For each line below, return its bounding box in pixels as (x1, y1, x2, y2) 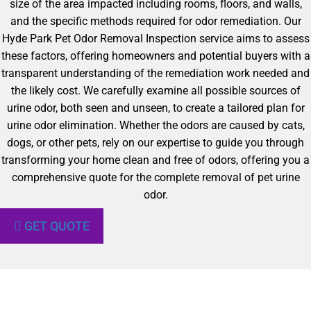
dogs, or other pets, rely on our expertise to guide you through (7, 136, 304, 149)
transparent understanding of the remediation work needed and (1, 67, 310, 80)
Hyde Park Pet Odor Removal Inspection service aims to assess (1, 32, 310, 45)
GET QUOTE (24, 219, 90, 233)
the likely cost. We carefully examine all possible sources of (10, 84, 301, 97)
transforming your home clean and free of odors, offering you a (1, 153, 310, 167)
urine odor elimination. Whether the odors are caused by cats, (6, 119, 305, 132)
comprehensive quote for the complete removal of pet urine (11, 171, 300, 184)
